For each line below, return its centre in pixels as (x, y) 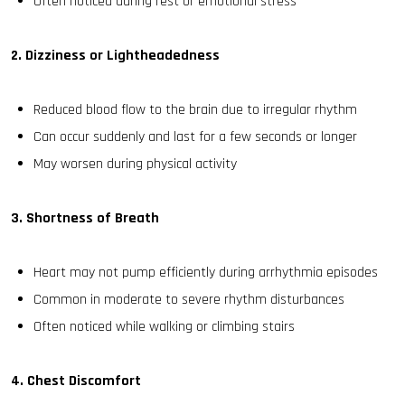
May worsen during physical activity (135, 164)
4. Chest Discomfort (76, 381)
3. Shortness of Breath (85, 218)
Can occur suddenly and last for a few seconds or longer (195, 137)
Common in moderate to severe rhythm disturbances (189, 300)
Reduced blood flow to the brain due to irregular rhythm (195, 110)
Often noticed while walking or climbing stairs (164, 327)
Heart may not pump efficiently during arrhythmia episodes (206, 273)
